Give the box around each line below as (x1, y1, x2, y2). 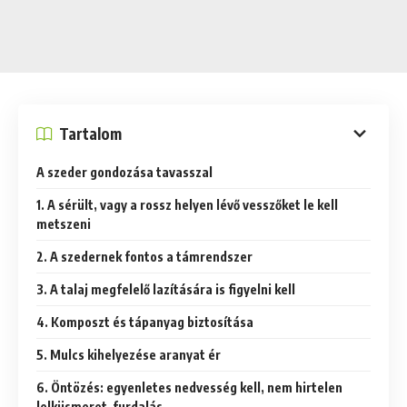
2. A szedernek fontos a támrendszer (36, 249, 253, 265)
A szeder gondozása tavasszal (36, 164, 213, 181)
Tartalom (59, 123, 122, 144)
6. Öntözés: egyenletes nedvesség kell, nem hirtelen (36, 380, 342, 396)
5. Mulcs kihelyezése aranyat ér (36, 347, 221, 363)
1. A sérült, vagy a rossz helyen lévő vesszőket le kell (36, 197, 338, 213)
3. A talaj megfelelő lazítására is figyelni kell (36, 282, 295, 298)
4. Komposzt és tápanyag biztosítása (36, 314, 253, 331)
